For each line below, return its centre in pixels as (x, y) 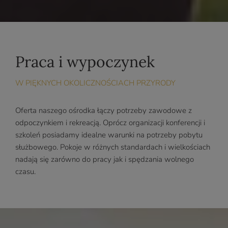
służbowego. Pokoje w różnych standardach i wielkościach (113, 147)
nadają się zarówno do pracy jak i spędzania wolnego (105, 160)
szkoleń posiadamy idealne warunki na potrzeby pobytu (109, 135)
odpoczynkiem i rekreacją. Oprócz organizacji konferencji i (110, 123)
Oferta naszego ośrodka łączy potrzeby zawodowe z (104, 111)
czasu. (25, 172)
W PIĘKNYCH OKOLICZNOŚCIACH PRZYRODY (95, 83)
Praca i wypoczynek (85, 62)
